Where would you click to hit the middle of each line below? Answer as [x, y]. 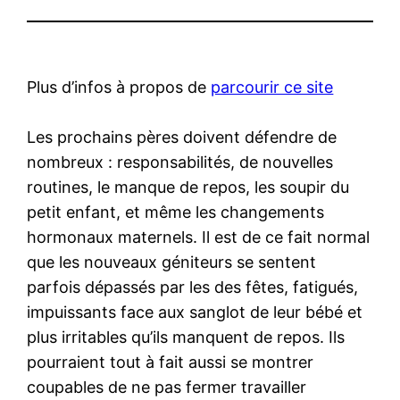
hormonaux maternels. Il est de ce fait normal [199, 237]
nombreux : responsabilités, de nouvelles [180, 162]
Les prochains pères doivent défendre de [182, 137]
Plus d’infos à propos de [119, 87]
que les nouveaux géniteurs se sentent [172, 262]
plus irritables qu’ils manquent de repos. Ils [186, 337]
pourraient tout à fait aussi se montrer [171, 362]
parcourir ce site [272, 87]
